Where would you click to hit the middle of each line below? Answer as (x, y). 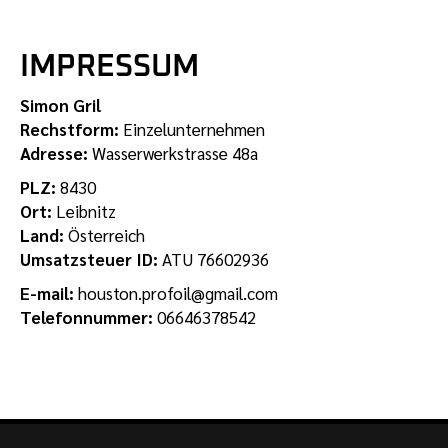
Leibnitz (84, 211)
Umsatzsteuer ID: (89, 259)
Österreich (104, 235)
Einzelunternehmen (192, 129)
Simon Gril (60, 105)
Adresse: (54, 153)
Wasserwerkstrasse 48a (173, 153)
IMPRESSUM (109, 67)
